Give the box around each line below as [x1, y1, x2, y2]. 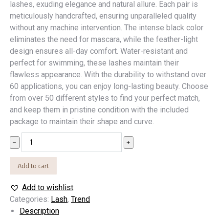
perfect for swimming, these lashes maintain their [10, 58, 179, 67]
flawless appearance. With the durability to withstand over [10, 70, 206, 79]
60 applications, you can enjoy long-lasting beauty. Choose [10, 82, 208, 91]
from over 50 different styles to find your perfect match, [10, 93, 200, 103]
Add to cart [18, 159, 49, 172]
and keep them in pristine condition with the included [10, 105, 189, 114]
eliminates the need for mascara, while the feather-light [10, 35, 198, 44]
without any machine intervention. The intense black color [10, 23, 203, 32]
